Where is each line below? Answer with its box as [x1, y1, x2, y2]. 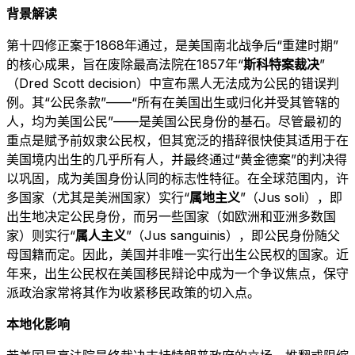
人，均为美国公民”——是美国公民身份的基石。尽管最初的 [6, 113, 342, 129]
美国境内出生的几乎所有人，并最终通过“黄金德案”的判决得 [6, 151, 347, 167]
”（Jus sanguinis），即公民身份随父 [126, 227, 340, 243]
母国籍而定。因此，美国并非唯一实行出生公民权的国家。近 [6, 246, 349, 262]
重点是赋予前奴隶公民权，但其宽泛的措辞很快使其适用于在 [6, 132, 349, 148]
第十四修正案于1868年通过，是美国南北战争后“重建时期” [6, 36, 338, 53]
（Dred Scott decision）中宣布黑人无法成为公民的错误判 [6, 74, 339, 91]
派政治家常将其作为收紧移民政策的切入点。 [6, 284, 260, 300]
